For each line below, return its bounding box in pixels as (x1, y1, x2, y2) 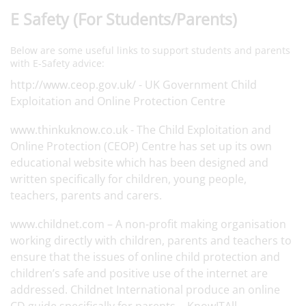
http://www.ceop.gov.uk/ (10, 77, 136, 92)
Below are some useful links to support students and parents (10, 44, 290, 57)
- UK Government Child (136, 77, 257, 92)
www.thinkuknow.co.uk (10, 122, 128, 137)
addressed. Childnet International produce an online (10, 282, 280, 297)
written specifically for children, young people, (10, 171, 247, 186)
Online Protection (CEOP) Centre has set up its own (10, 139, 272, 154)
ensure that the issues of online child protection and (10, 249, 280, 264)
